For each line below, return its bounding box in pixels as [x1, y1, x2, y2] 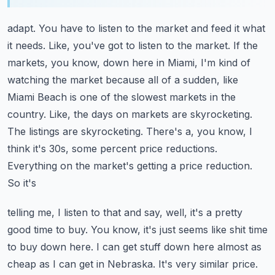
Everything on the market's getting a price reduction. [7, 160, 252, 172]
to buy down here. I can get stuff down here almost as [7, 241, 261, 253]
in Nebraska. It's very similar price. [96, 258, 258, 270]
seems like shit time [179, 223, 268, 236]
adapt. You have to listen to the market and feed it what [7, 22, 265, 34]
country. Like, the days [7, 108, 113, 120]
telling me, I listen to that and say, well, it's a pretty [7, 206, 242, 219]
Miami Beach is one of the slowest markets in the [7, 91, 236, 103]
